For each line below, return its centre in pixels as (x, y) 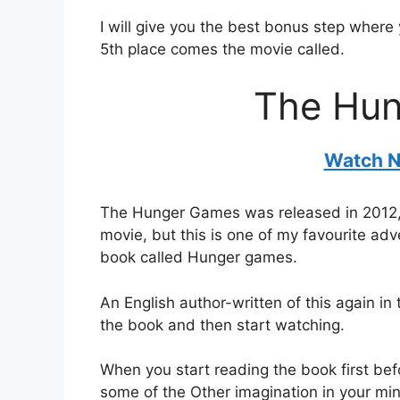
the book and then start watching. (222, 325)
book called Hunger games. (199, 258)
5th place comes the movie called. (225, 50)
